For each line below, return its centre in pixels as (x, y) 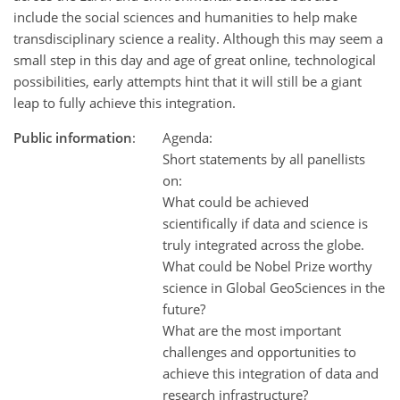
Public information (73, 137)
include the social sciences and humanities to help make (185, 17)
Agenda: (187, 137)
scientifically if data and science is (265, 223)
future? (184, 308)
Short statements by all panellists (264, 158)
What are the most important (252, 330)
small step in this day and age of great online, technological (195, 59)
